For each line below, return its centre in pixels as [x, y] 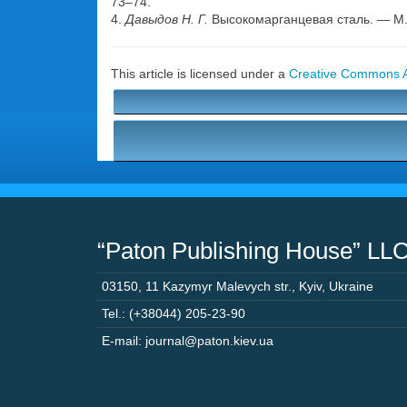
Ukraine [351, 286]
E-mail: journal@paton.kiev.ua [188, 341]
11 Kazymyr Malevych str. [218, 286]
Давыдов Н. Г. [167, 19]
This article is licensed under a [200, 74]
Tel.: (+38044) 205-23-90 [174, 313]
